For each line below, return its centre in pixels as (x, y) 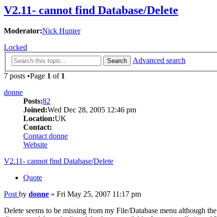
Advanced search (159, 60)
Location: (39, 118)
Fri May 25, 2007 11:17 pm (99, 194)
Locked (15, 47)
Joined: (35, 109)
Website (35, 144)
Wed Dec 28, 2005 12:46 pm (92, 109)
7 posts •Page (25, 76)
